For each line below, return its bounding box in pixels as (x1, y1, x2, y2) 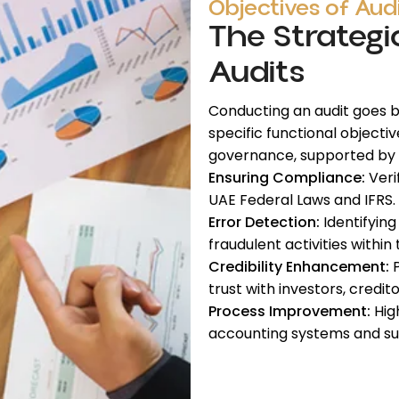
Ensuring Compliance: (208, 167, 365, 188)
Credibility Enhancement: (208, 256, 389, 277)
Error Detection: (208, 212, 320, 232)
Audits (208, 51, 305, 94)
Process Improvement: (208, 301, 370, 322)
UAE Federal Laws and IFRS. (208, 190, 395, 210)
